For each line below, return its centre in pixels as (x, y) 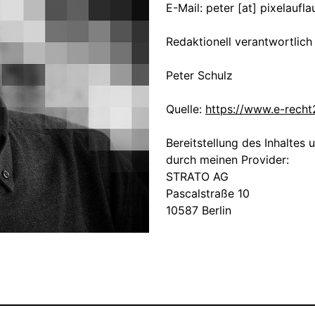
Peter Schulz (199, 75)
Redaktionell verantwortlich (239, 41)
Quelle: (185, 109)
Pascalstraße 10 (207, 193)
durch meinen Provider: (227, 160)
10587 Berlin (198, 210)
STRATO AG (197, 176)
